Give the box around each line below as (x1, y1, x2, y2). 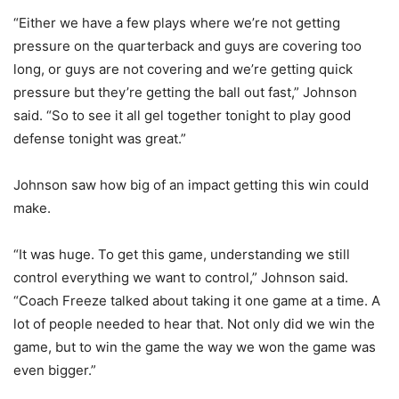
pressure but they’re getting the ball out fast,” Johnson (13, 83, 357, 101)
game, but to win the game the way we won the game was (13, 338, 376, 355)
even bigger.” (13, 361, 96, 379)
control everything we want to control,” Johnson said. (13, 268, 348, 286)
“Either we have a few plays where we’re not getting (13, 13, 340, 31)
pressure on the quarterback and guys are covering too (13, 37, 362, 54)
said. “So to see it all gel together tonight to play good (13, 106, 351, 124)
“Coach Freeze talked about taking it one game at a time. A (13, 291, 380, 309)
